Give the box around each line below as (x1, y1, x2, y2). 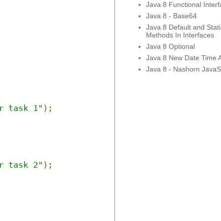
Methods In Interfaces (146, 31, 214, 39)
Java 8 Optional (146, 42, 195, 50)
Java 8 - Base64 (146, 11, 197, 20)
